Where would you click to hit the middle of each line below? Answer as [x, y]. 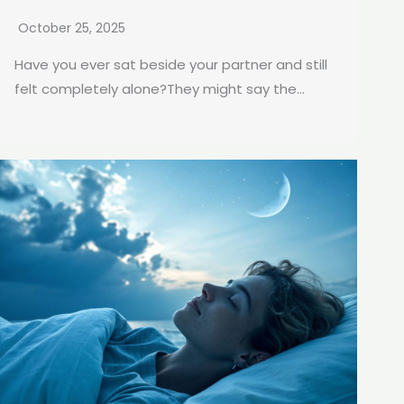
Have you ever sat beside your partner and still [171, 65]
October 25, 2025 [72, 28]
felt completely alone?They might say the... [160, 89]
